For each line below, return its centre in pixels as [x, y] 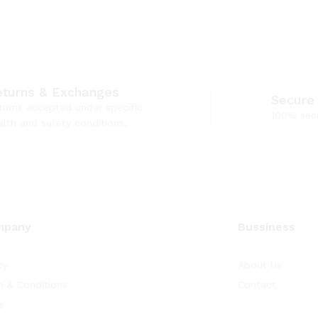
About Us [260, 265]
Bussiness [267, 227]
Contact [257, 285]
